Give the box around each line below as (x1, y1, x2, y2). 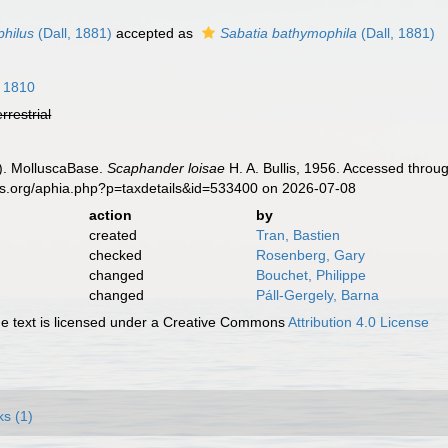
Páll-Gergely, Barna (255, 287, 379, 303)
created (88, 227, 137, 243)
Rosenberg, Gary (255, 247, 365, 263)
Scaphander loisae (107, 160, 226, 176)
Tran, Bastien (255, 227, 340, 243)
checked (88, 247, 142, 263)
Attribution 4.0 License (288, 314, 430, 330)
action (88, 207, 132, 223)
